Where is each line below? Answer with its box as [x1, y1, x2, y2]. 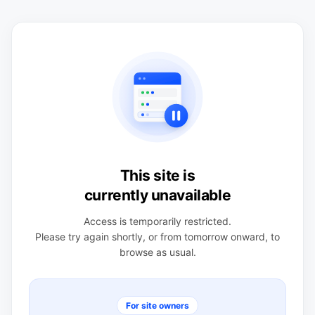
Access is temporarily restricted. [84, 214, 231, 227]
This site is [120, 166, 195, 184]
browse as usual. [119, 245, 196, 258]
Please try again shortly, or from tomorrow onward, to [35, 230, 280, 243]
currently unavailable [84, 186, 231, 204]
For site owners [126, 300, 189, 311]
